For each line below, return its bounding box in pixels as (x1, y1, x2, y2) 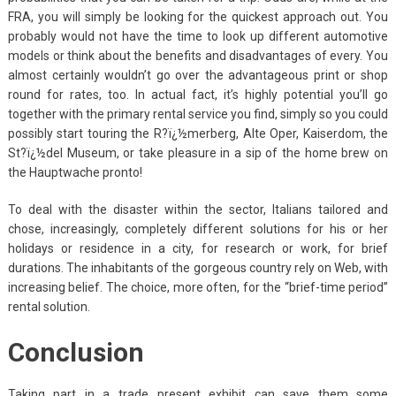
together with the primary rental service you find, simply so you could (7, 106, 389, 121)
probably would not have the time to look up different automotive (7, 28, 389, 43)
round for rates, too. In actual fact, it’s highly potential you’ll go (7, 87, 389, 102)
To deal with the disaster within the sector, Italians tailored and (7, 202, 389, 217)
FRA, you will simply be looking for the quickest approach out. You (7, 9, 389, 24)
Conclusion (7, 336, 144, 368)
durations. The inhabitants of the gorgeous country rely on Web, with (7, 260, 389, 275)
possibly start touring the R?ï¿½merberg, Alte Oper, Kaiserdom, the (7, 126, 389, 141)
